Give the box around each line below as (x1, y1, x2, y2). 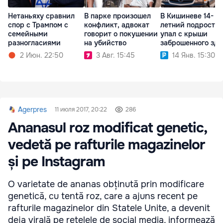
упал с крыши (160, 29, 208, 38)
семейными (8, 29, 48, 38)
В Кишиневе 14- (160, 11, 214, 20)
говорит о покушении (84, 29, 158, 38)
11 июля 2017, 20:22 (55, 105, 107, 113)
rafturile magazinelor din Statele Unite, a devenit (8, 202, 210, 214)
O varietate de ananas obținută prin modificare (8, 178, 204, 190)
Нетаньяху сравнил (8, 11, 75, 20)
